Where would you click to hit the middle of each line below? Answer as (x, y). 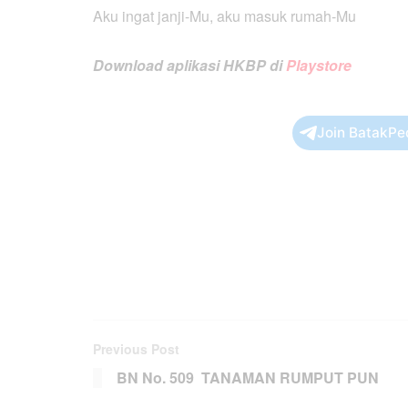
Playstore (319, 65)
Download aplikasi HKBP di (189, 65)
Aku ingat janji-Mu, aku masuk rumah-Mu (224, 15)
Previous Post (136, 349)
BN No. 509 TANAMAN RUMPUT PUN (248, 378)
